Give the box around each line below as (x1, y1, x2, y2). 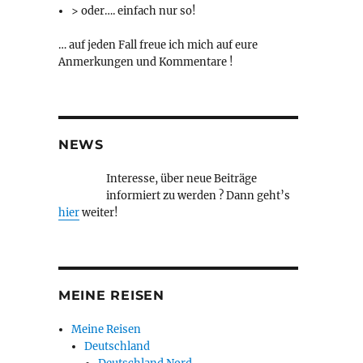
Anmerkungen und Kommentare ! (58, 55, 233, 70)
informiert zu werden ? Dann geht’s (105, 189, 290, 203)
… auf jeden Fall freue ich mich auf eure (58, 38, 258, 53)
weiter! (79, 206, 118, 220)
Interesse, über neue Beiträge (105, 172, 257, 186)
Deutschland (84, 340, 151, 354)
